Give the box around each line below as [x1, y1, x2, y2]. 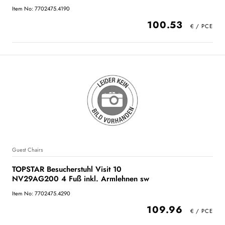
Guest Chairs [12, 146, 43, 154]
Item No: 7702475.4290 [12, 189, 70, 197]
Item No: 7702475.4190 [12, 5, 70, 13]
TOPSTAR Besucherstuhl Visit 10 [12, 164, 122, 175]
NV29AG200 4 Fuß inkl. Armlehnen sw [12, 173, 149, 184]
